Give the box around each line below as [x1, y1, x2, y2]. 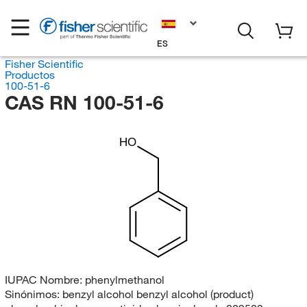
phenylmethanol [84, 272, 164, 286]
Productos [4, 68, 55, 82]
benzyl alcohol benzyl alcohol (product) [62, 286, 254, 301]
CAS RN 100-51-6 [4, 90, 164, 114]
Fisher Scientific [4, 57, 84, 71]
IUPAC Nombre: [4, 272, 85, 286]
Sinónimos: [4, 286, 62, 301]
